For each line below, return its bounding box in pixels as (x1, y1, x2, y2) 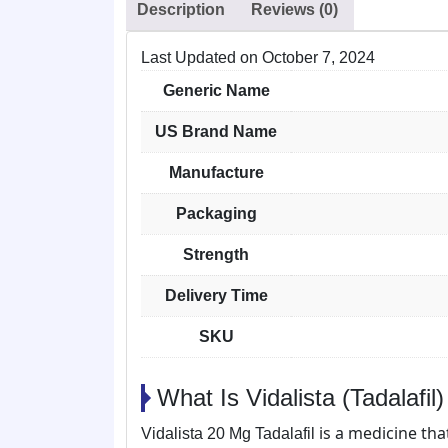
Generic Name (162, 82, 270, 99)
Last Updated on (141, 49, 262, 66)
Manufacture (168, 164, 264, 181)
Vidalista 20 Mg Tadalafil (141, 424, 315, 442)
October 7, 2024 (262, 49, 375, 66)
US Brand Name (155, 123, 277, 140)
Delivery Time (164, 287, 268, 304)
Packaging (175, 205, 257, 222)
